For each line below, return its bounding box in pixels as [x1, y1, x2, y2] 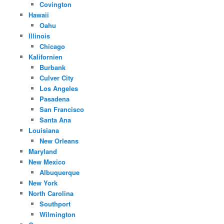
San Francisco [39, 104, 84, 114]
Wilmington [39, 209, 76, 219]
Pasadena [39, 93, 70, 103]
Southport [39, 198, 71, 208]
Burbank [39, 62, 66, 72]
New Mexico [28, 156, 65, 166]
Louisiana [28, 125, 59, 135]
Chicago [39, 41, 65, 51]
